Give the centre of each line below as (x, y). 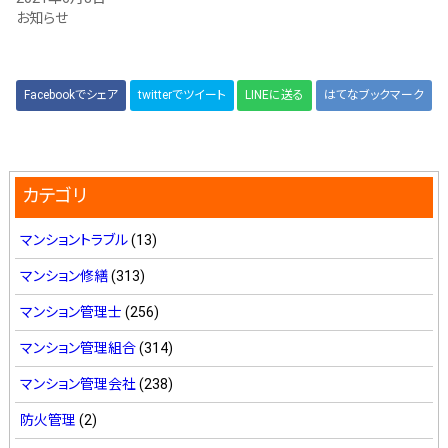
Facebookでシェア (70, 95)
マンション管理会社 (77, 384)
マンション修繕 (63, 276)
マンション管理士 (70, 312)
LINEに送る (275, 95)
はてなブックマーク (374, 95)
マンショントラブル (73, 240)
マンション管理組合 (77, 348)
